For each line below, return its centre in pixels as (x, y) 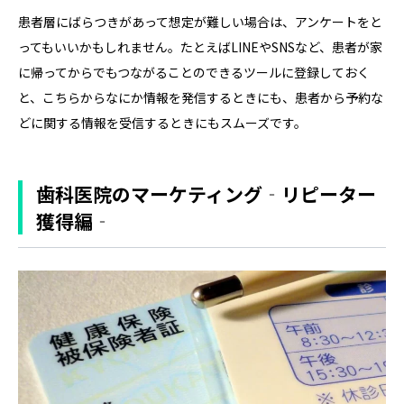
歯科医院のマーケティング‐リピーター (206, 193)
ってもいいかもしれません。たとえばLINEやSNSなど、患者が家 (200, 46)
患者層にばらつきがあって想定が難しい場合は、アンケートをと (200, 21)
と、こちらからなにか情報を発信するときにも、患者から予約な (201, 97)
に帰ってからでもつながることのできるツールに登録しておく (194, 72)
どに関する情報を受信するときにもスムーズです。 (162, 122)
